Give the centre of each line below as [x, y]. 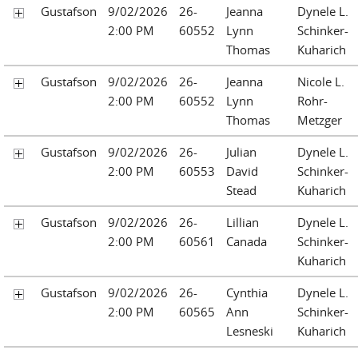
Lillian [243, 222]
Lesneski [250, 330]
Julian [241, 151]
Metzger [320, 119]
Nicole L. [321, 81]
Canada [247, 241]
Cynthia [247, 292]
